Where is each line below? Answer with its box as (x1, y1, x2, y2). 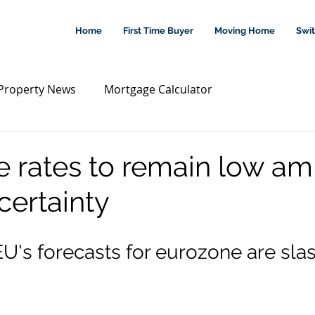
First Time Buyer (123, 25, 194, 36)
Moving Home (214, 25, 276, 36)
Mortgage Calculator (104, 82, 212, 97)
